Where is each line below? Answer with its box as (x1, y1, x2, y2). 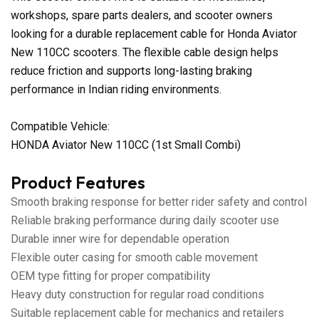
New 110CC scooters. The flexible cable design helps (11, 45, 278, 59)
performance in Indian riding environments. (11, 82, 221, 96)
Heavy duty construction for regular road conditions (11, 287, 264, 301)
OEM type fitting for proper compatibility (11, 268, 211, 283)
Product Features (11, 172, 145, 193)
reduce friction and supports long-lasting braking (11, 63, 252, 78)
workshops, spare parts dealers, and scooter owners (11, 8, 273, 22)
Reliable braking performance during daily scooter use (11, 213, 279, 227)
